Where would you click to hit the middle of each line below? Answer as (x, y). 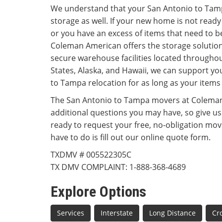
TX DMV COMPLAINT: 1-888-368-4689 (118, 167)
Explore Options (98, 192)
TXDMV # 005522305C (91, 155)
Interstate (117, 213)
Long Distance (172, 213)
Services (71, 213)
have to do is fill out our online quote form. (131, 138)
